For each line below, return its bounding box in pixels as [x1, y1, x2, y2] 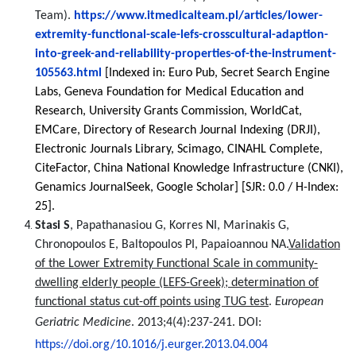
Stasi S [35, 219, 70, 232]
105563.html [35, 67, 102, 79]
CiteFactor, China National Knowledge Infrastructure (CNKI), [35, 162, 343, 175]
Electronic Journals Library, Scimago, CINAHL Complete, [35, 143, 323, 156]
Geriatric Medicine [35, 316, 131, 329]
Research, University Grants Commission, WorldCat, [35, 105, 302, 118]
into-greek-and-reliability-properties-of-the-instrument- [35, 48, 336, 60]
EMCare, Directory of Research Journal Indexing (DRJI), [35, 124, 320, 137]
